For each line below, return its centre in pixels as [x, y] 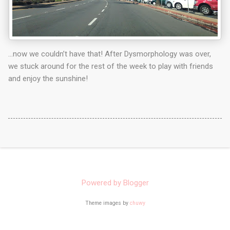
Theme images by [107, 203]
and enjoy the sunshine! [48, 78]
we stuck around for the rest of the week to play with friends [111, 66]
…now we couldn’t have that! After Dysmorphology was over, [110, 54]
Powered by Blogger [115, 183]
